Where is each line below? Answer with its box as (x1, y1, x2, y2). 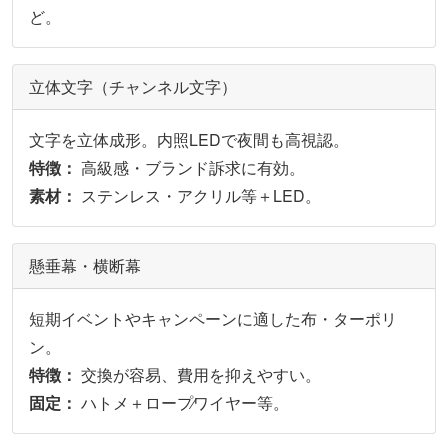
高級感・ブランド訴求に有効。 (77, 156, 305, 180)
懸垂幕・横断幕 (29, 254, 141, 278)
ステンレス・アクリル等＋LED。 (77, 184, 321, 208)
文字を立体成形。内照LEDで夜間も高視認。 (29, 128, 349, 152)
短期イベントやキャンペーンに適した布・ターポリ (29, 307, 397, 331)
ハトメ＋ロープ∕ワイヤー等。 (77, 391, 289, 415)
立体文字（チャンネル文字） (29, 75, 237, 99)
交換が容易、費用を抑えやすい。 (77, 363, 321, 387)
